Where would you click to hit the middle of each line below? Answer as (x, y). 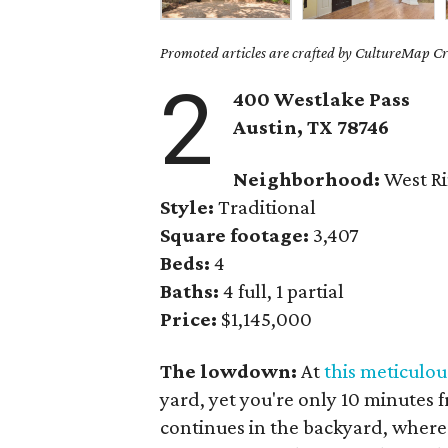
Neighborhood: (307, 179)
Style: (187, 207)
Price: (189, 319)
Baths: (190, 291)
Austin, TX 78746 (311, 127)
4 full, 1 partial (282, 291)
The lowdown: (229, 371)
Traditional (265, 207)
